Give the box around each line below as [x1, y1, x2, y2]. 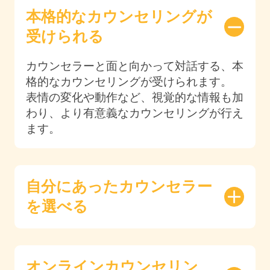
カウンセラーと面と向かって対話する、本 [26, 59, 243, 72]
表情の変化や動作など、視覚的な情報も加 [26, 90, 243, 104]
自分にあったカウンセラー [26, 178, 212, 195]
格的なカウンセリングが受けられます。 [26, 75, 232, 88]
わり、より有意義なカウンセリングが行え [26, 106, 243, 119]
